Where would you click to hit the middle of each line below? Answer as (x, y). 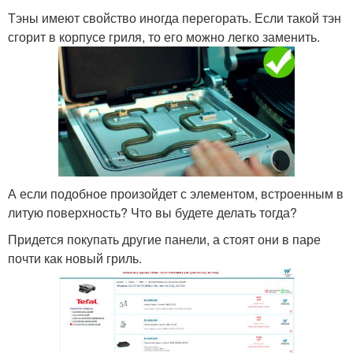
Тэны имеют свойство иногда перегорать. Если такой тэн (175, 18)
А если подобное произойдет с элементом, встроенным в (176, 194)
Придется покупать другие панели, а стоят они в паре (164, 240)
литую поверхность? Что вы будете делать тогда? (152, 213)
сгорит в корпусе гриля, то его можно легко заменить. (164, 37)
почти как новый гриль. (75, 258)
